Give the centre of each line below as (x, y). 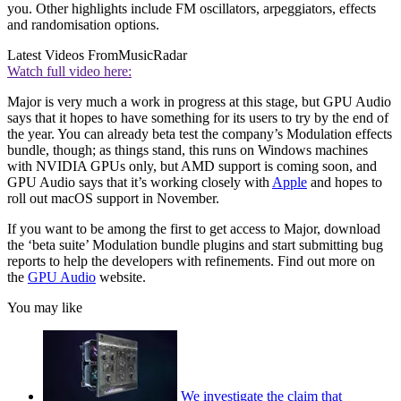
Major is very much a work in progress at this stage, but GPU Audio (199, 102)
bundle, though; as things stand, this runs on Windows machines (188, 150)
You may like (45, 308)
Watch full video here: (69, 72)
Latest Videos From (63, 55)
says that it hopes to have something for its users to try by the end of (198, 118)
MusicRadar (153, 55)
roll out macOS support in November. (113, 199)
